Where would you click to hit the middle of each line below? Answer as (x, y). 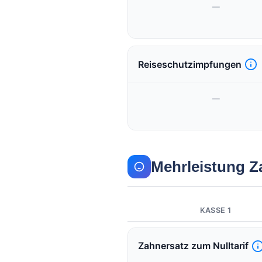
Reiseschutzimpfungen (189, 64)
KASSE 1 (216, 210)
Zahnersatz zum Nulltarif (193, 246)
